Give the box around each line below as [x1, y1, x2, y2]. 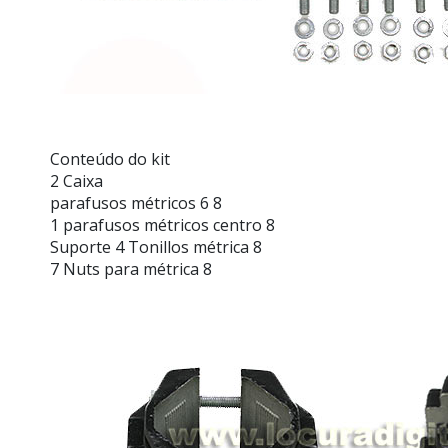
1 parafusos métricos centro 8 [50, 214, 275, 236]
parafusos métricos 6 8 [50, 192, 222, 214]
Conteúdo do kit [50, 148, 170, 170]
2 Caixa [50, 170, 103, 192]
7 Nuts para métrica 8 [50, 258, 212, 280]
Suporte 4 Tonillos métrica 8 [50, 236, 262, 258]
